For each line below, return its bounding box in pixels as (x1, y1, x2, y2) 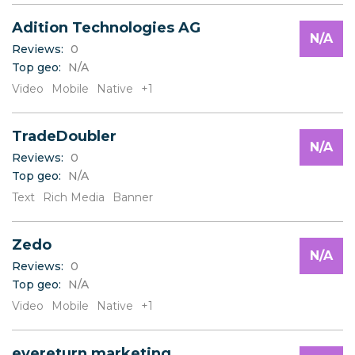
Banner (113, 190, 153, 205)
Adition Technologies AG (12, 19, 200, 37)
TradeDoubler (12, 128, 116, 146)
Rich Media (43, 190, 105, 205)
